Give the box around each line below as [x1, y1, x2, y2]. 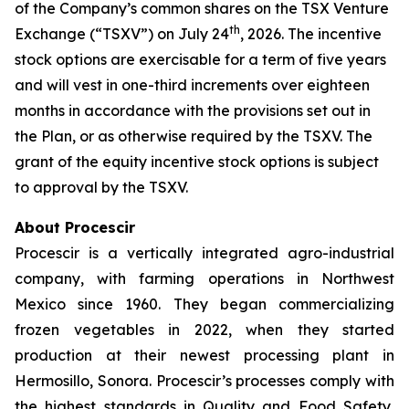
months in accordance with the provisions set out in [15, 101, 371, 120]
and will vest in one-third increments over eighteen [15, 76, 370, 94]
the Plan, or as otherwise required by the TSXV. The [15, 127, 372, 145]
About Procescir [15, 218, 135, 236]
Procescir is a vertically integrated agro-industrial [15, 244, 394, 262]
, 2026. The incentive [240, 25, 382, 43]
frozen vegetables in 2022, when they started [15, 320, 394, 339]
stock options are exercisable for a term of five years [15, 50, 386, 68]
